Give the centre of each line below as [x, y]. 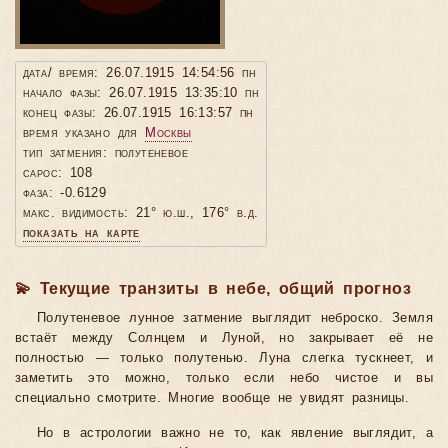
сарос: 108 [57, 173]
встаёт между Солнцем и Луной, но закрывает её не [224, 338]
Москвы [168, 133]
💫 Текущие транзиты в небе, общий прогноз [213, 289]
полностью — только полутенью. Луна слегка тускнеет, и [224, 358]
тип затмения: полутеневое [105, 153]
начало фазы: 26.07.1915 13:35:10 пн [141, 93]
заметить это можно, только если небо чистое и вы [224, 378]
